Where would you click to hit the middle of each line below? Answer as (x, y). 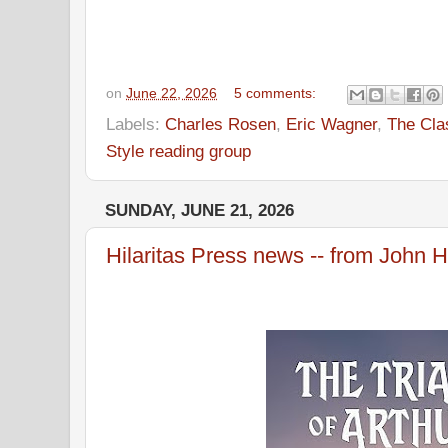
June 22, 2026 (171, 93)
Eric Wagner (331, 123)
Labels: (135, 123)
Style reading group (178, 150)
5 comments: (277, 93)
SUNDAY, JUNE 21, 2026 (199, 210)
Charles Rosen (220, 123)
